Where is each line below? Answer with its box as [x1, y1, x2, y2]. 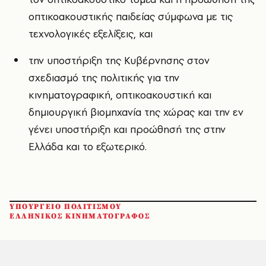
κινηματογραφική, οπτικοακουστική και [28, 88, 211, 102]
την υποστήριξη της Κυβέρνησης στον [28, 53, 210, 68]
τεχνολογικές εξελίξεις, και [28, 27, 153, 41]
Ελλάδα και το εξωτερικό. [28, 140, 147, 154]
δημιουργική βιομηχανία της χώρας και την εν [28, 105, 243, 119]
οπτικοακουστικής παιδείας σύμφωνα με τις [28, 9, 233, 24]
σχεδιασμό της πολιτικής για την [28, 71, 179, 85]
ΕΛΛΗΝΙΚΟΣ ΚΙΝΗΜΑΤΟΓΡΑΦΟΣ [9, 211, 150, 221]
